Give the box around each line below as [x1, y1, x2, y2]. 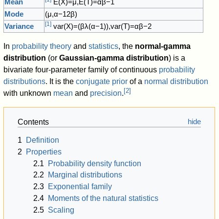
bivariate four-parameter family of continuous [3, 65, 159, 74]
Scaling [48, 205, 75, 214]
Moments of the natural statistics [48, 194, 159, 202]
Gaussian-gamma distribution [59, 53, 169, 62]
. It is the [45, 77, 76, 86]
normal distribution [144, 77, 209, 86]
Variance [4, 22, 34, 30]
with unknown [3, 88, 54, 97]
